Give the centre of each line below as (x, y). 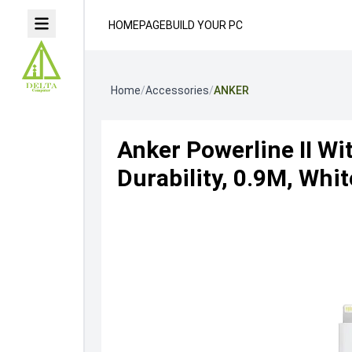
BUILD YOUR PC (205, 25)
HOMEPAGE (137, 25)
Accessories (177, 90)
